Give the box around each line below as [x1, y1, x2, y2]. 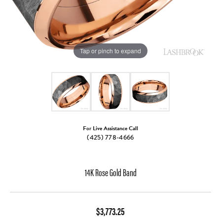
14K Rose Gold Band [84, 165, 137, 180]
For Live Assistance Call [83, 124, 138, 133]
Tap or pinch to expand [80, 46, 141, 55]
